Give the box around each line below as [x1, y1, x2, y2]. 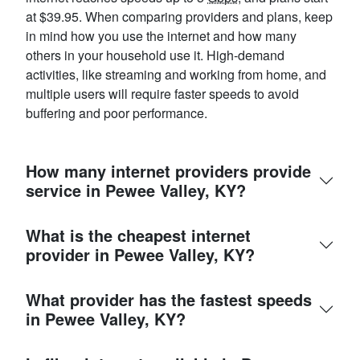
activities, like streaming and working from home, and [26, 65, 326, 84]
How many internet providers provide [26, 159, 311, 183]
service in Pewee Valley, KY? [26, 178, 246, 202]
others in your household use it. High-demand [26, 46, 284, 65]
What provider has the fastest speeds [26, 288, 312, 312]
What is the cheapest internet [26, 223, 251, 247]
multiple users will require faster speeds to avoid [26, 84, 299, 104]
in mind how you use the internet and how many [26, 27, 297, 46]
